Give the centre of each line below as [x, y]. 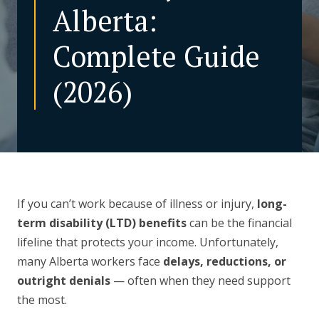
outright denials [64, 281]
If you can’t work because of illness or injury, [137, 204]
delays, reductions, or [225, 262]
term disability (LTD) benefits [102, 223]
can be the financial [239, 223]
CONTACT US [159, 38]
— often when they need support [200, 281]
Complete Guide [156, 56]
